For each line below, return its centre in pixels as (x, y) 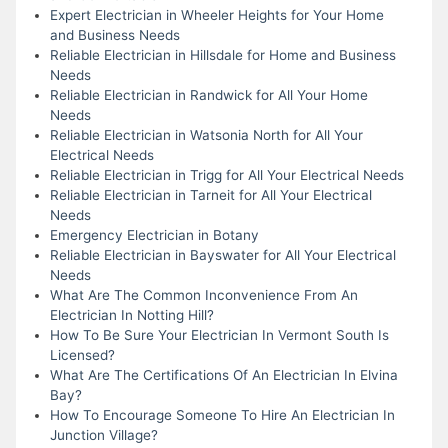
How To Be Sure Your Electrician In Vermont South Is (219, 334)
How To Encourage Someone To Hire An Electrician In (222, 414)
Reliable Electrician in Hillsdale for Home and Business (222, 54)
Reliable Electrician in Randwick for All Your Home (208, 94)
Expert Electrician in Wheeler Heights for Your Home (216, 14)
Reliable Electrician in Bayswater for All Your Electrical (222, 254)
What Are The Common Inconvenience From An (203, 294)
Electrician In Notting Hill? (131, 314)
